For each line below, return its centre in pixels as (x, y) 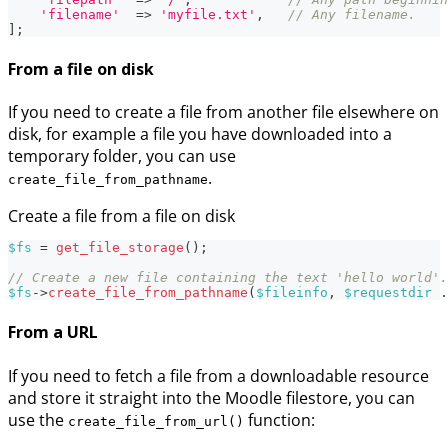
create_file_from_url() (156, 421)
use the (38, 419)
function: (279, 419)
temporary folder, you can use (122, 156)
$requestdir (388, 293)
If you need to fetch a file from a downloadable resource (218, 375)
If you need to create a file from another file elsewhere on (223, 112)
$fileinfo (292, 293)
